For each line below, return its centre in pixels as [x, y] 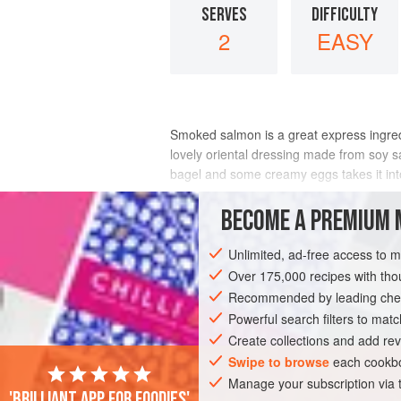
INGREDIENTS [215, 213]
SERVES [224, 14]
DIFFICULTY [345, 14]
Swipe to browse [279, 362]
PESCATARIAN [299, 279]
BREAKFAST [214, 279]
